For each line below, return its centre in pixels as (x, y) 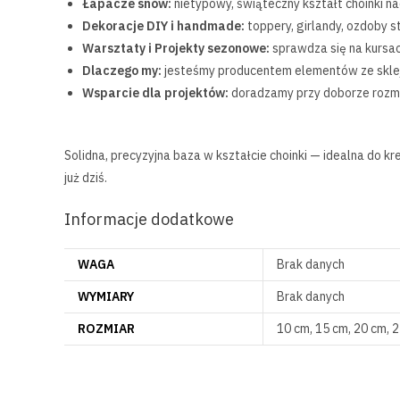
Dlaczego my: (122, 71)
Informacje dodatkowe (149, 219)
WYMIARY (106, 296)
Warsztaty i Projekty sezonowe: (176, 48)
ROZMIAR (106, 329)
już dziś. (86, 178)
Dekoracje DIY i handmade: (163, 26)
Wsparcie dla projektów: (155, 93)
